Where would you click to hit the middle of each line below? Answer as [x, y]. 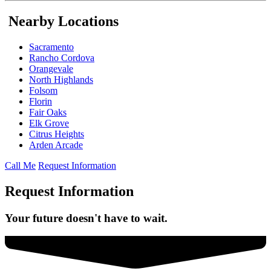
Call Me [20, 165]
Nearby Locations [64, 21]
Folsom [43, 90]
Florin [41, 101]
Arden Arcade [56, 145]
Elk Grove [49, 123]
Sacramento [51, 47]
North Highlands [61, 79]
